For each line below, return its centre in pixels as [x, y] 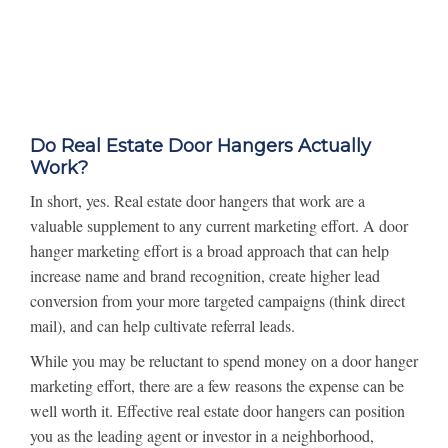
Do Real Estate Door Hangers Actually [200, 146]
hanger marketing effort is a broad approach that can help [209, 250]
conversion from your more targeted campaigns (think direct [217, 300]
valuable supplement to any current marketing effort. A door [219, 225]
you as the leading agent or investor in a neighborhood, [202, 435]
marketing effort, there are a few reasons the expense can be [217, 385]
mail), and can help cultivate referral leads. [162, 325]
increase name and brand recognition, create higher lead [205, 275]
